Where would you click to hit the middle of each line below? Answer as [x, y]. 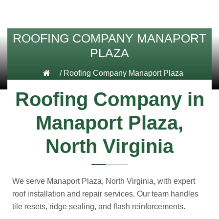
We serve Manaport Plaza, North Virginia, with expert [104, 181]
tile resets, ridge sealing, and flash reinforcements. [99, 207]
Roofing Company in [109, 99]
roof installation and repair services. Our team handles [105, 194]
